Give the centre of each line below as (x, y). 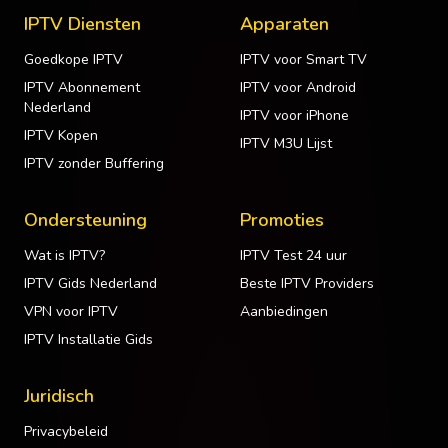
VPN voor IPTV (71, 312)
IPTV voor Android (298, 88)
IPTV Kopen (61, 136)
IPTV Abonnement (82, 88)
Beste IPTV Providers (307, 284)
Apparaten (284, 24)
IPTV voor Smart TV (303, 60)
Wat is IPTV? (64, 256)
